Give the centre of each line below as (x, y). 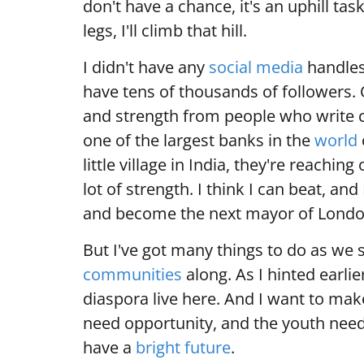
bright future (183, 347)
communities (132, 274)
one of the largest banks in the (199, 140)
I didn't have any (146, 67)
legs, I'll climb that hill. (165, 30)
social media (256, 67)
